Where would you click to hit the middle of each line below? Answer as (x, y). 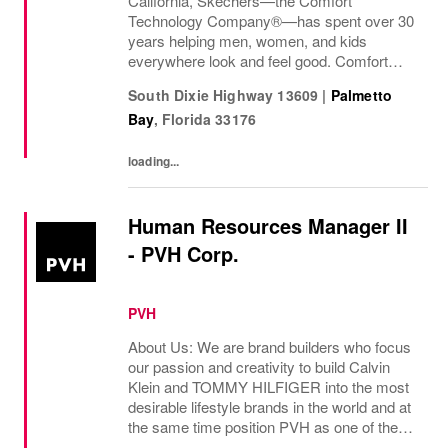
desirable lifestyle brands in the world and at (269, 406)
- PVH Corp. (183, 253)
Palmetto (361, 95)
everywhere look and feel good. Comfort (258, 60)
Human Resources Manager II (268, 225)
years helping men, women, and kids (247, 40)
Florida (186, 119)
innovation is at (176, 80)
